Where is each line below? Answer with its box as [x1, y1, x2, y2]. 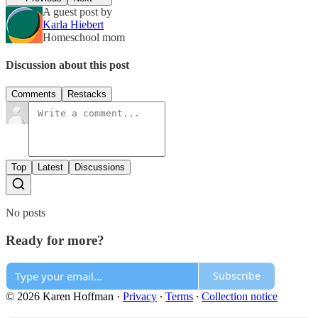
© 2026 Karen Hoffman [6, 290, 114, 302]
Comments [11, 89, 56, 100]
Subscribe [213, 269, 261, 283]
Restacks [67, 89, 106, 100]
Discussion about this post [6, 59, 129, 72]
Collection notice [202, 290, 278, 302]
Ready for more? [6, 233, 104, 248]
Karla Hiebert [43, 18, 104, 31]
